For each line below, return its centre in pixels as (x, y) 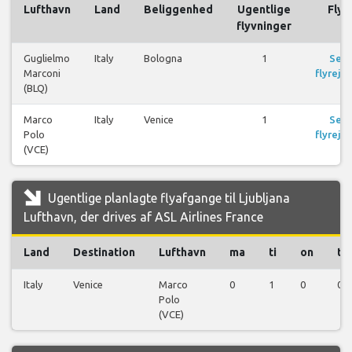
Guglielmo (47, 58)
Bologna (163, 58)
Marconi (42, 73)
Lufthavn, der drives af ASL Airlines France (143, 216)
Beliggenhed (178, 9)
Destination (104, 252)
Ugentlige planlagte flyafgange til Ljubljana (167, 198)
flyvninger (264, 26)
